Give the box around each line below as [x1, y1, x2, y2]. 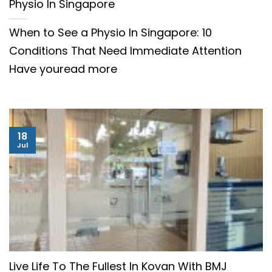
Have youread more [9, 61, 117, 76]
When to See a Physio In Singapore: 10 [9, 24, 212, 40]
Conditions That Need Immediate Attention [9, 42, 242, 58]
